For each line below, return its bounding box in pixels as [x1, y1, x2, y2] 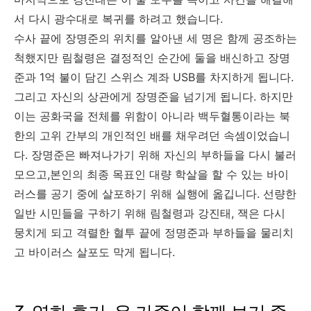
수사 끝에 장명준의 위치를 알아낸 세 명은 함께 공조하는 [14, 31, 297, 45]
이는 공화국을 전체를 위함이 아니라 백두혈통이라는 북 [14, 108, 290, 123]
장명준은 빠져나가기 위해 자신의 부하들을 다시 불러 [31, 147, 296, 162]
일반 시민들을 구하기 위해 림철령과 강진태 [14, 205, 231, 220]
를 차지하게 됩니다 [195, 69, 291, 84]
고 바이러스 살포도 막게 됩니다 [14, 244, 172, 259]
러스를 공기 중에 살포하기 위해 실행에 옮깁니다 [14, 186, 257, 201]
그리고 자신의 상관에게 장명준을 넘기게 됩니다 [14, 89, 253, 103]
